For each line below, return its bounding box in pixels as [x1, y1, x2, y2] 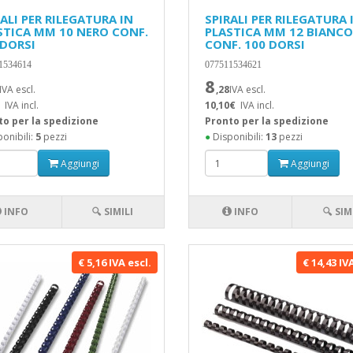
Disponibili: [210, 130, 266, 143]
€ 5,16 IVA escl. [77, 255, 151, 269]
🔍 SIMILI [92, 205, 134, 218]
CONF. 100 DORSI [204, 36, 305, 52]
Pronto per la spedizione [204, 114, 329, 128]
